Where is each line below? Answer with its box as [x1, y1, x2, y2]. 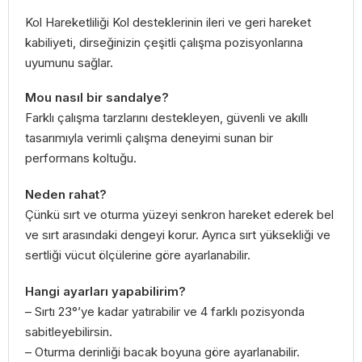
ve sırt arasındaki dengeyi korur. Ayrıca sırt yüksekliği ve [25, 226, 330, 242]
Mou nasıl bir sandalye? [25, 89, 169, 105]
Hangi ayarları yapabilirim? [25, 283, 186, 299]
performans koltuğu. [25, 149, 137, 166]
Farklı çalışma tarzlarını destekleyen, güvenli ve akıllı [25, 109, 308, 125]
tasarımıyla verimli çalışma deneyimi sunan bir [25, 129, 273, 145]
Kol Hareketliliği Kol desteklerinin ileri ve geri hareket [25, 15, 311, 30]
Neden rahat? [25, 186, 107, 202]
